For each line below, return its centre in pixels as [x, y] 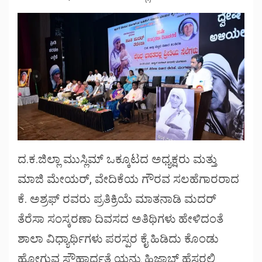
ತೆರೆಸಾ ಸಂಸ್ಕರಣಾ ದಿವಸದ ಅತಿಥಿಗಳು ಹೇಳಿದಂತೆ [120, 219]
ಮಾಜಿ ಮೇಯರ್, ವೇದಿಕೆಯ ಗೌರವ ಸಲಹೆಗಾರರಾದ [128, 179]
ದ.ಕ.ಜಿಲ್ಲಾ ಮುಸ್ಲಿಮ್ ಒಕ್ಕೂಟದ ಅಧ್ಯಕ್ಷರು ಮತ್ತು [117, 159]
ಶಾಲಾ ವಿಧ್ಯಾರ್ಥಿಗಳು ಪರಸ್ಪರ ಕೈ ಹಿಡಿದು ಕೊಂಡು [118, 239]
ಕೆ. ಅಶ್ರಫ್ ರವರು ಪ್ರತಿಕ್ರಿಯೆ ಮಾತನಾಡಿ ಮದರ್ [117, 199]
